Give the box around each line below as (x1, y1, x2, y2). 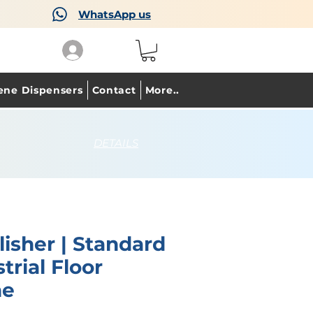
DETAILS (94, 136, 138, 150)
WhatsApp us (78, 8, 151, 21)
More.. (145, 84, 180, 97)
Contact (92, 84, 136, 97)
